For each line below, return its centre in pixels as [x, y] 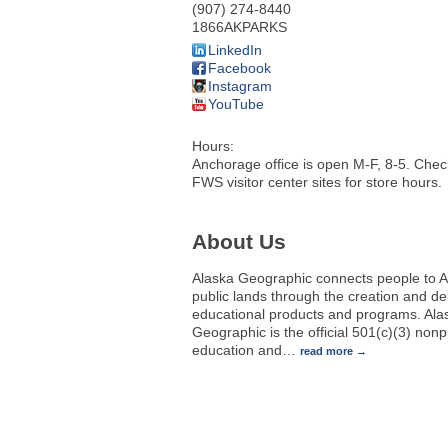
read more [326, 350]
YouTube [236, 103]
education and [237, 349]
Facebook [239, 67]
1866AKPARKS [239, 26]
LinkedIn [235, 49]
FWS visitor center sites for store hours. [317, 181]
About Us [239, 242]
